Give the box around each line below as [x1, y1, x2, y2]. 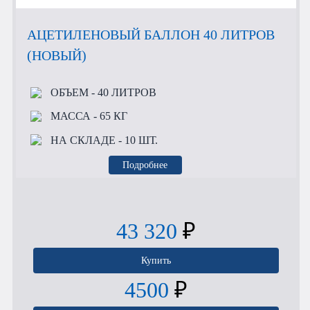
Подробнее [122, 159, 168, 171]
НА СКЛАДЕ [50, 134, 116, 146]
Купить [141, 255, 171, 266]
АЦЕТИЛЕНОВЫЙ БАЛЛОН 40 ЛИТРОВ [27, 27, 275, 43]
